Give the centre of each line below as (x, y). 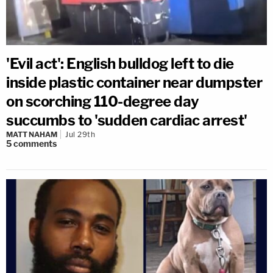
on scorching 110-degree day (103, 101)
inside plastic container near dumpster (134, 83)
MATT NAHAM (32, 134)
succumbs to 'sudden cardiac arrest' (127, 120)
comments (35, 144)
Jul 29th (80, 134)
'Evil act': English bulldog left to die (120, 64)
